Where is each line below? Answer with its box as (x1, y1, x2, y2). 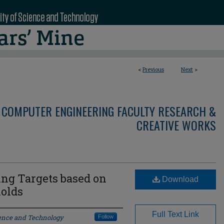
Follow (98, 213, 113, 219)
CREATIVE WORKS (136, 116, 216, 134)
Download (160, 175, 198, 183)
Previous (142, 65, 164, 73)
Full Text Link (152, 210, 199, 218)
